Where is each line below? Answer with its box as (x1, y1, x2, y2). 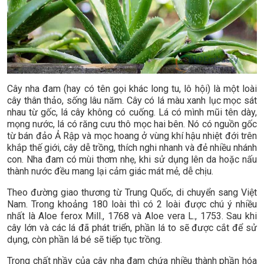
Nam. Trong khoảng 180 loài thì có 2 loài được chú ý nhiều (7, 199, 257, 210)
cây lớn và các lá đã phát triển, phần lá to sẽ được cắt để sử (7, 222, 257, 234)
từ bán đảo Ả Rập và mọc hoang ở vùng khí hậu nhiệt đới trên (7, 130, 257, 142)
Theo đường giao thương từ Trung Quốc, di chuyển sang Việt (7, 187, 257, 199)
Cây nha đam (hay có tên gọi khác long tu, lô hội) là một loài (7, 83, 257, 95)
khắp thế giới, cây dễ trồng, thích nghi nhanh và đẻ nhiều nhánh (7, 142, 257, 154)
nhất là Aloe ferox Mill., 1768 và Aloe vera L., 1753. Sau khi (7, 210, 257, 222)
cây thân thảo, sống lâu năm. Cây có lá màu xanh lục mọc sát (7, 95, 257, 107)
